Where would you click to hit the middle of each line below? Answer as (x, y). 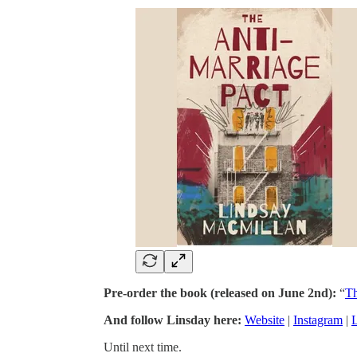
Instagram (318, 320)
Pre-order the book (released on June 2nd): (222, 292)
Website (265, 320)
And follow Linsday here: (174, 320)
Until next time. (143, 347)
